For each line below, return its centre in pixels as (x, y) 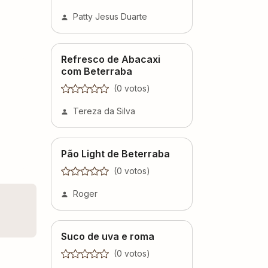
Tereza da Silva (104, 111)
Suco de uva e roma (108, 236)
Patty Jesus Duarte (110, 16)
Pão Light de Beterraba (115, 153)
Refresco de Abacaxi (111, 59)
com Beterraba (97, 71)
